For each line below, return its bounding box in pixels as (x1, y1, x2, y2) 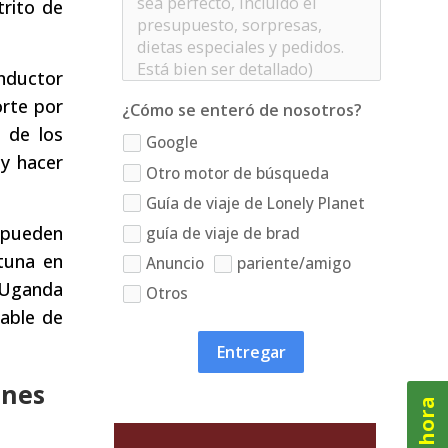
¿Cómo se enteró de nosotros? (121, 98, 362, 121)
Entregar (216, 341, 287, 364)
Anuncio (145, 252, 204, 274)
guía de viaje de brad (145, 222, 300, 244)
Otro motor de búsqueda (145, 162, 329, 184)
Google (145, 132, 198, 154)
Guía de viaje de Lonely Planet (145, 192, 365, 214)
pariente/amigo (237, 252, 352, 274)
